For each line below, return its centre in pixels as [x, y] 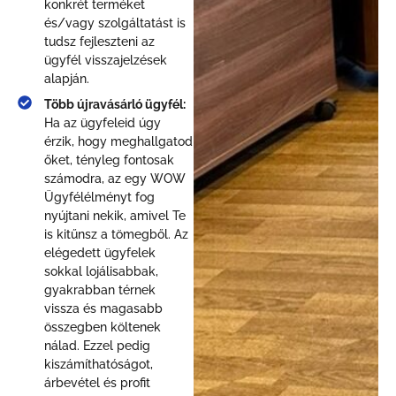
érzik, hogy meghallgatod [118, 142]
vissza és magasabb [103, 309]
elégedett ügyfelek [100, 253]
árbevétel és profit [97, 383]
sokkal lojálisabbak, [101, 272]
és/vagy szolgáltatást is [115, 23]
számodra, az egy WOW [115, 179]
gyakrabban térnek [100, 290]
